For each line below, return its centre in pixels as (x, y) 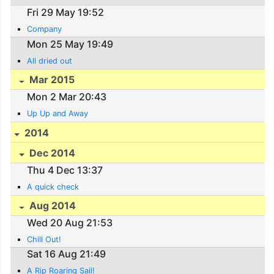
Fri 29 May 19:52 (66, 13)
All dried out (50, 61)
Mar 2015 (51, 80)
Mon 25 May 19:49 (70, 44)
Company (45, 29)
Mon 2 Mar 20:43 (67, 96)
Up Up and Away (58, 113)
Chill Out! (44, 239)
